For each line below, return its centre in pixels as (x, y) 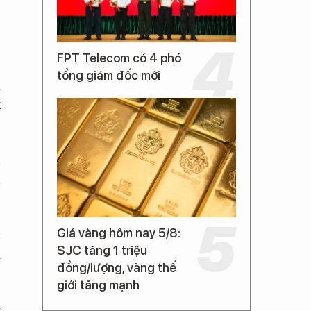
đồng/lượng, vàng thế (117, 268)
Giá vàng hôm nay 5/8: (119, 233)
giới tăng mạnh (98, 285)
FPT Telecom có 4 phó (119, 58)
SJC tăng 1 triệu (102, 250)
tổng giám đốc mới (109, 75)
